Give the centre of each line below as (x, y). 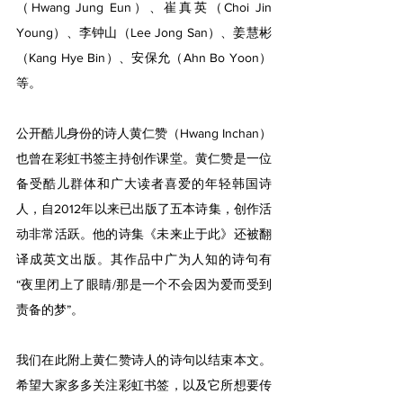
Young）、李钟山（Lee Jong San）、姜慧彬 (144, 32)
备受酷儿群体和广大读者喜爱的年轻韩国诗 (144, 184)
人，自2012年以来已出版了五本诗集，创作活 (144, 209)
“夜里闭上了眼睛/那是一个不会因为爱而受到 (144, 284)
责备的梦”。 (50, 309)
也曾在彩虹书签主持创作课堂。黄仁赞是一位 (144, 158)
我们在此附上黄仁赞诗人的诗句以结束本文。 (144, 360)
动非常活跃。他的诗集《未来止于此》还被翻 (144, 234)
